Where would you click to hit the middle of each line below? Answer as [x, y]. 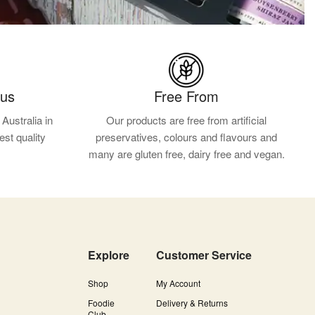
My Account [178, 283]
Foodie [102, 302]
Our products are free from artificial [186, 120]
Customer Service [204, 255]
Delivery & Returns [192, 302]
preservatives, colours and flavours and [186, 136]
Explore [109, 255]
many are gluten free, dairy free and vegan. [186, 153]
